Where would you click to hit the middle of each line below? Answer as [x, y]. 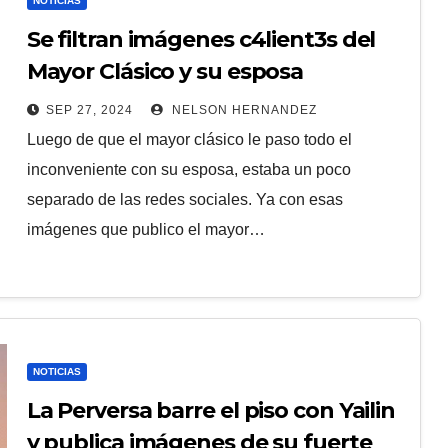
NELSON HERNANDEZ [242, 110]
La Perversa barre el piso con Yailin [211, 410]
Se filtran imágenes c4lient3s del [201, 39]
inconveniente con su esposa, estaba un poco [188, 169]
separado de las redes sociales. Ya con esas [184, 199]
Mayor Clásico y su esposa [165, 71]
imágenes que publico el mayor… [145, 229]
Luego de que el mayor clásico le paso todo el [189, 139]
